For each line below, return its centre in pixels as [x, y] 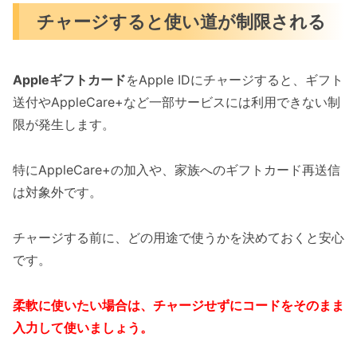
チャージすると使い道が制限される [182, 22]
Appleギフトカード [69, 80]
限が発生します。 [64, 125]
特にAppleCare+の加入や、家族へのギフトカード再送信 [177, 170]
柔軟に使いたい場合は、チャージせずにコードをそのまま [178, 305]
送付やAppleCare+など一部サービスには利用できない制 [177, 102]
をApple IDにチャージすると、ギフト [235, 80]
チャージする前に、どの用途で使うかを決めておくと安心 [178, 237]
